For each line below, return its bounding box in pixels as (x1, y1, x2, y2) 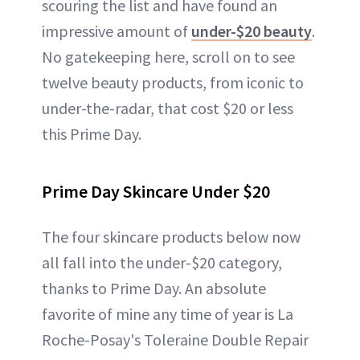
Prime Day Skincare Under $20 (42, 179, 270, 202)
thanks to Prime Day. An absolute (42, 277, 266, 298)
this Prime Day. (42, 123, 141, 144)
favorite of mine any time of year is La (42, 303, 293, 324)
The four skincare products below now (42, 226, 301, 247)
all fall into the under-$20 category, (42, 252, 282, 272)
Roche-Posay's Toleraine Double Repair (42, 329, 309, 350)
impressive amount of (42, 20, 191, 41)
